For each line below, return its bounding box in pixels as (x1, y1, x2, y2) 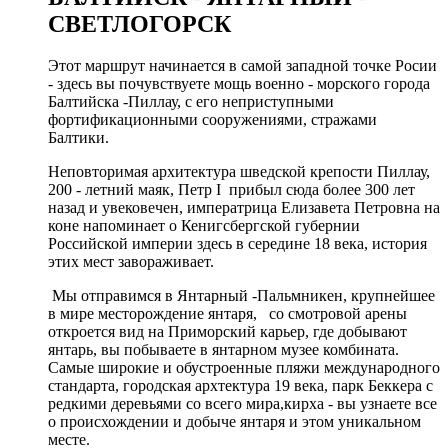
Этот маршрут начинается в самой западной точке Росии (48, 57, 437, 75)
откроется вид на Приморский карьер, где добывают (48, 323, 407, 341)
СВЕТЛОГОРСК (48, 10, 231, 37)
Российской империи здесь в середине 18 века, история (48, 235, 427, 253)
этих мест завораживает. (48, 253, 214, 271)
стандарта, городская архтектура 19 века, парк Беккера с (48, 377, 433, 395)
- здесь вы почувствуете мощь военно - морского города (48, 75, 430, 93)
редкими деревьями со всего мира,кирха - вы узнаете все (48, 395, 437, 413)
